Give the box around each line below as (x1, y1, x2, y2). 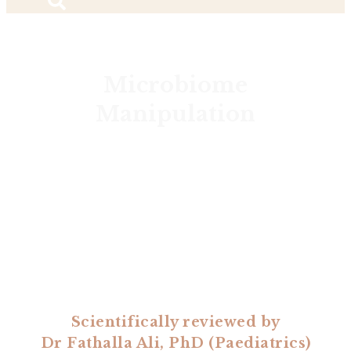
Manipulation (96, 101, 255, 127)
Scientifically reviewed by (71, 313, 280, 331)
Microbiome (103, 72, 248, 98)
